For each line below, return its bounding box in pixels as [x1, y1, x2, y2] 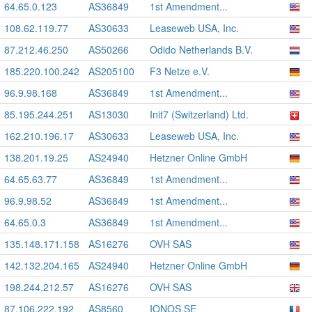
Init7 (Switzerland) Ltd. [150, 107, 249, 121]
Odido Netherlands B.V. [150, 42, 253, 56]
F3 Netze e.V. [150, 64, 210, 78]
